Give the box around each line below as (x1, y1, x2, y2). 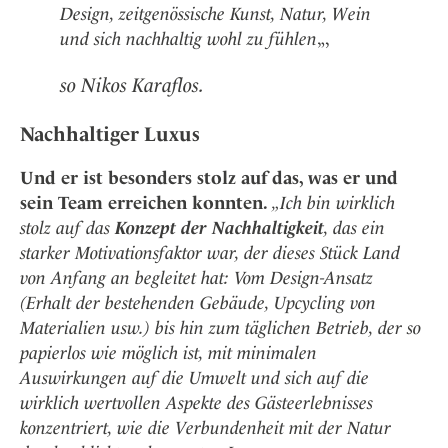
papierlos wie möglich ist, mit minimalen (20, 341, 317, 363)
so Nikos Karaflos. (60, 72, 204, 97)
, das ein (324, 216, 385, 238)
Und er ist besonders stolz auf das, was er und (20, 166, 398, 188)
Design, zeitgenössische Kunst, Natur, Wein (60, 2, 371, 24)
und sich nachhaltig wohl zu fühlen (60, 27, 317, 49)
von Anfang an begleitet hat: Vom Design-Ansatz (20, 266, 373, 288)
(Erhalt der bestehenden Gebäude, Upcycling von (20, 291, 376, 313)
